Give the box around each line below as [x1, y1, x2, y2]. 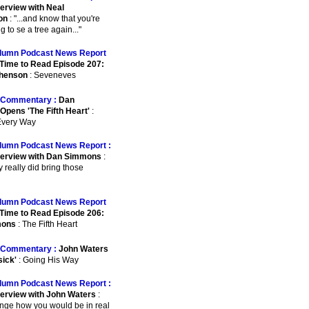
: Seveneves [28, 70, 76, 80]
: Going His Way [17, 255, 79, 265]
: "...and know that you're [8, 14, 100, 23]
